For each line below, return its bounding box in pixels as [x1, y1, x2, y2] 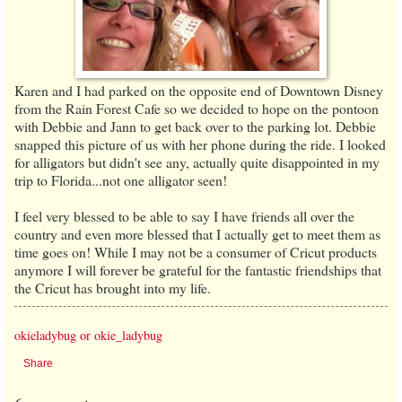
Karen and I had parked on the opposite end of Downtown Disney [14, 81, 383, 100]
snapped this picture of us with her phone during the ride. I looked [14, 135, 386, 154]
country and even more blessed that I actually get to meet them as [14, 224, 380, 244]
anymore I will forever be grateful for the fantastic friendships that [14, 260, 381, 280]
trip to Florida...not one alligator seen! [14, 170, 227, 190]
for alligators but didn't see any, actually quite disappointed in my [14, 153, 380, 172]
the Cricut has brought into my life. [14, 278, 211, 298]
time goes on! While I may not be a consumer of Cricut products [14, 242, 377, 262]
